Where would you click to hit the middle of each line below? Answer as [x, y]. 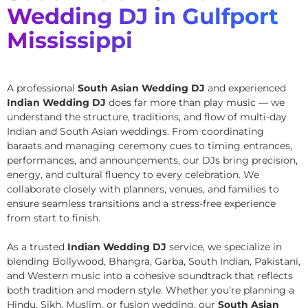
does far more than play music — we [195, 102]
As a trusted [37, 246]
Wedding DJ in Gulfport [143, 16]
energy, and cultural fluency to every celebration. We [133, 174]
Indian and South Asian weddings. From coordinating [135, 131]
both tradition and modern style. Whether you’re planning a [151, 290]
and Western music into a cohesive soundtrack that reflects [150, 275]
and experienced [245, 88]
